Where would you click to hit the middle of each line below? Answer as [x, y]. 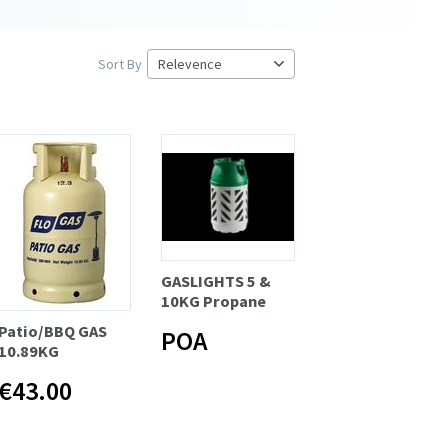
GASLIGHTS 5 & [216, 280]
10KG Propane [214, 300]
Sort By [120, 63]
